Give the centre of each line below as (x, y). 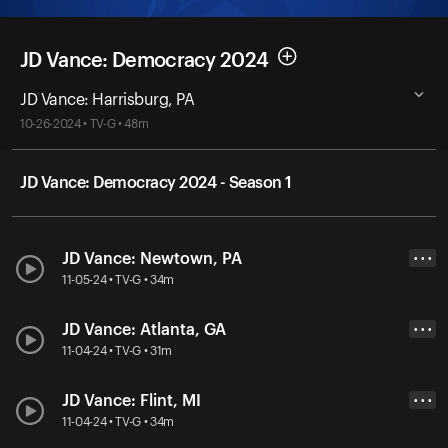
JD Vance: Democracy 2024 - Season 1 (156, 182)
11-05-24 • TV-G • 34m (118, 279)
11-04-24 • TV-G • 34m (118, 421)
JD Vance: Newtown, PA (152, 258)
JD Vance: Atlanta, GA (144, 329)
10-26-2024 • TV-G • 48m (84, 123)
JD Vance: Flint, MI (133, 400)
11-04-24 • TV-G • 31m (117, 350)
